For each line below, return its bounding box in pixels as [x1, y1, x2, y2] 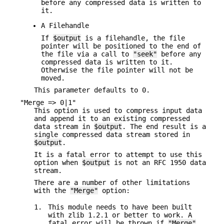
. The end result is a [122, 122, 206, 130]
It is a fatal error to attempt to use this [34, 150, 202, 158]
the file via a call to [41, 49, 133, 58]
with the [34, 186, 70, 195]
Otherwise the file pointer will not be [41, 65, 193, 74]
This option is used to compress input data [34, 106, 202, 114]
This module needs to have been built [48, 203, 192, 211]
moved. [41, 73, 65, 82]
